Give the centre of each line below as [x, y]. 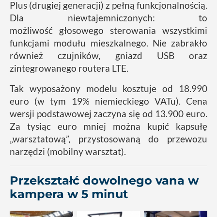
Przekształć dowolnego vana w [104, 180]
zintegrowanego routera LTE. [70, 68]
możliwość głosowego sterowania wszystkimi [108, 30]
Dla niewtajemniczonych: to [108, 17]
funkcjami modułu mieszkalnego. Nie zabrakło [108, 43]
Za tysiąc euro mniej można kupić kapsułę [108, 126]
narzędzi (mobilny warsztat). [69, 151]
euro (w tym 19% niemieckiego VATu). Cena [108, 101]
